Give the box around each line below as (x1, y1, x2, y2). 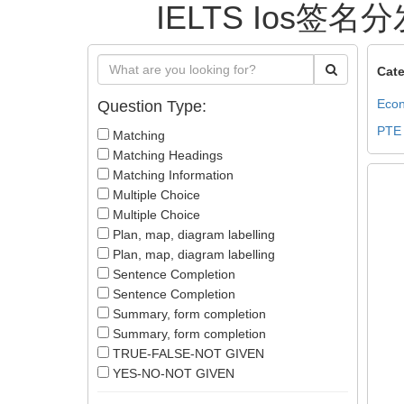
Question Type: (97, 97, 207, 115)
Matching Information (109, 168, 234, 182)
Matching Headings (109, 148, 223, 162)
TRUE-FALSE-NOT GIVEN (109, 346, 264, 361)
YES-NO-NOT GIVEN (109, 366, 234, 381)
